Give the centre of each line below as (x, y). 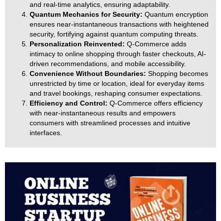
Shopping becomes (178, 74)
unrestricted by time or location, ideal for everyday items (117, 84)
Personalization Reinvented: (78, 44)
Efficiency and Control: (69, 103)
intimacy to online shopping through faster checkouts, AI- (118, 54)
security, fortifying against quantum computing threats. (114, 34)
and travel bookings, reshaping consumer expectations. (116, 93)
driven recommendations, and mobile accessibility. (108, 64)
